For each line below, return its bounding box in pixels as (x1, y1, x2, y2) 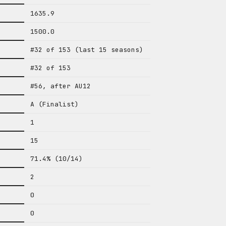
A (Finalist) (30, 100, 79, 108)
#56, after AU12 (30, 82, 91, 90)
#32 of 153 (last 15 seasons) (30, 45, 143, 54)
